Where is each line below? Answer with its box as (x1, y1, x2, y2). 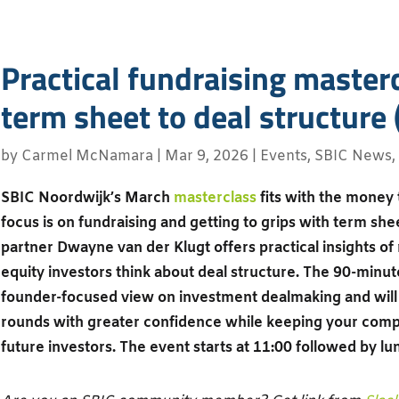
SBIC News (313, 147, 392, 167)
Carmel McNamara (20, 147, 153, 167)
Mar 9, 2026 (164, 147, 248, 167)
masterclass (173, 188, 256, 208)
